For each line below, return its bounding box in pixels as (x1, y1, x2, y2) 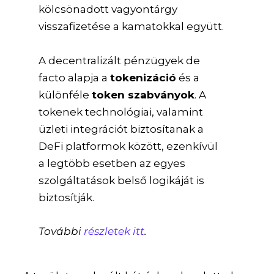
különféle (39, 88, 92, 101)
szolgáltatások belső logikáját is (39, 174, 205, 187)
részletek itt (84, 224, 145, 237)
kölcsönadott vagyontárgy (39, 3, 178, 16)
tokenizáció (110, 71, 177, 84)
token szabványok (92, 88, 195, 101)
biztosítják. (39, 191, 95, 204)
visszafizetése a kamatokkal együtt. (39, 20, 224, 33)
